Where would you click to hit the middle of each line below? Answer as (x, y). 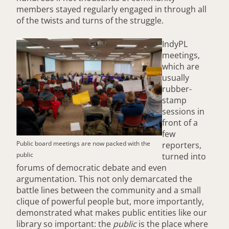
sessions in (183, 111)
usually (176, 77)
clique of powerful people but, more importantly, (110, 201)
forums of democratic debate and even (91, 167)
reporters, (182, 145)
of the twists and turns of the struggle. (90, 20)
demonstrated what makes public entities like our (112, 212)
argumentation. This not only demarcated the (104, 179)
